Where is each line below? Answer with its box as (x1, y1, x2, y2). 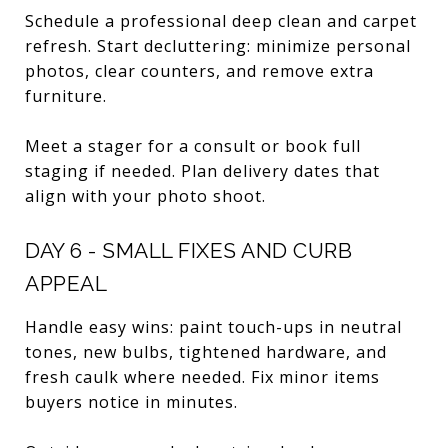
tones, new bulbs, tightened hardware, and (25, 340, 387, 363)
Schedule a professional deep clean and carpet (25, 9, 417, 32)
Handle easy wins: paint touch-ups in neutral (25, 315, 402, 338)
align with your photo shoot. (25, 184, 266, 207)
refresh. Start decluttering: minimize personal (25, 34, 411, 57)
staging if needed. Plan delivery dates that (25, 159, 380, 182)
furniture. (25, 84, 107, 107)
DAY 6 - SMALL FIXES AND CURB (25, 237, 352, 263)
